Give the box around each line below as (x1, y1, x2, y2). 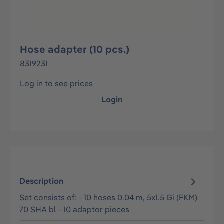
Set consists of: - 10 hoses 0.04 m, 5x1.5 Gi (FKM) (19, 192, 198, 202)
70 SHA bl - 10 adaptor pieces (19, 204, 130, 214)
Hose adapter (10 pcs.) (20, 43, 129, 55)
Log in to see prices (20, 78, 93, 88)
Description (19, 176, 64, 186)
